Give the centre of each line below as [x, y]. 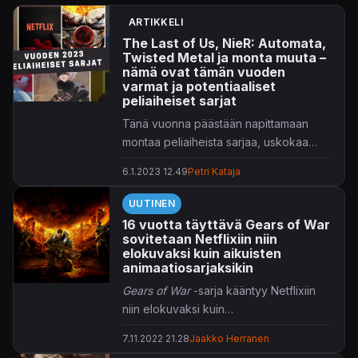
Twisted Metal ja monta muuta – [224, 58]
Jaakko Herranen [229, 338]
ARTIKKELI [156, 22]
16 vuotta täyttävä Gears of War [226, 225]
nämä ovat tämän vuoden [204, 72]
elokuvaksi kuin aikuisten [202, 253]
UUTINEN [152, 203]
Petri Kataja [214, 171]
